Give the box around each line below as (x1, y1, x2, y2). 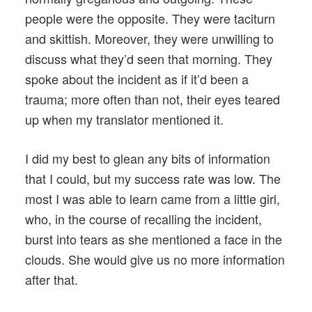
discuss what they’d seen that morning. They (25, 49, 272, 68)
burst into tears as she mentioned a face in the (25, 229, 282, 248)
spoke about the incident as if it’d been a (25, 69, 249, 88)
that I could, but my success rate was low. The (25, 169, 281, 187)
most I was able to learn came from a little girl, (25, 189, 280, 208)
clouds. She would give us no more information (25, 249, 285, 268)
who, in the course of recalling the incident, (25, 209, 262, 228)
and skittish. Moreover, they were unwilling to (25, 29, 274, 47)
